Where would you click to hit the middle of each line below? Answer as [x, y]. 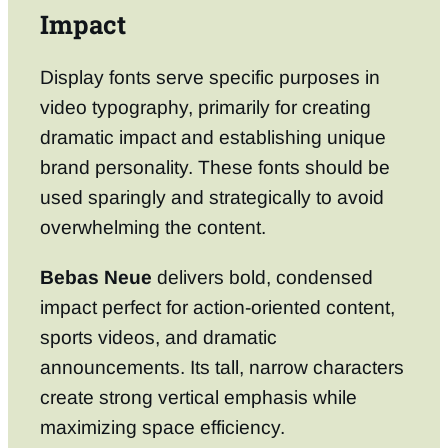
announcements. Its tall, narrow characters [222, 367]
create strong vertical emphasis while [198, 397]
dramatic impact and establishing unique [213, 138]
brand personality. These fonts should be [215, 168]
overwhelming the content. [153, 228]
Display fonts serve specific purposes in [210, 78]
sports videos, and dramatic [158, 337]
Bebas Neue [96, 277]
